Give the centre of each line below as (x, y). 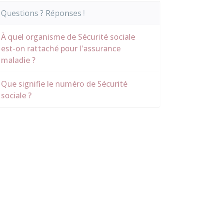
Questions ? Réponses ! (43, 13)
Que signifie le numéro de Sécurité (64, 84)
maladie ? (18, 60)
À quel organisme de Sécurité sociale (68, 37)
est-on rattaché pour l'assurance (61, 48)
